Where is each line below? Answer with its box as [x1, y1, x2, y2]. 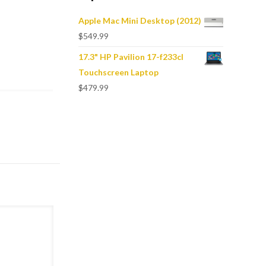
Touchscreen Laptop [78, 67, 159, 77]
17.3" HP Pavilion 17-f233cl [78, 52, 183, 62]
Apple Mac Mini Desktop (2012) [78, 15, 201, 26]
